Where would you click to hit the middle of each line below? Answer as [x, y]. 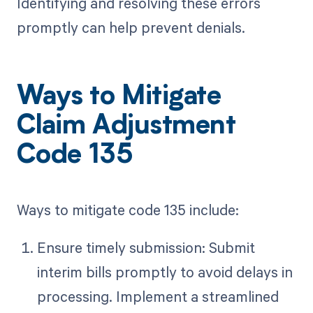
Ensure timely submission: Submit [146, 248]
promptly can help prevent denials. [131, 27]
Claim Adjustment [126, 127]
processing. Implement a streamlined [158, 297]
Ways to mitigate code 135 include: [128, 210]
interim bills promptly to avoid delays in [165, 272]
